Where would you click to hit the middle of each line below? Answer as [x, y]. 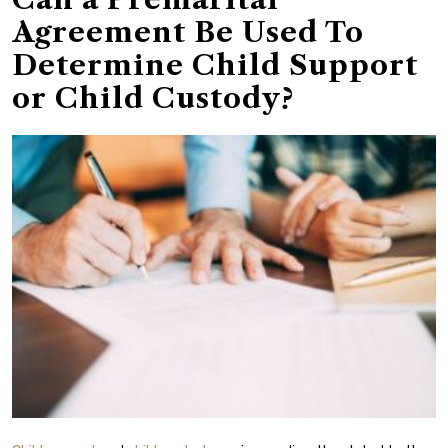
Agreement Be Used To [188, 32]
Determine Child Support [215, 65]
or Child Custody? [153, 98]
